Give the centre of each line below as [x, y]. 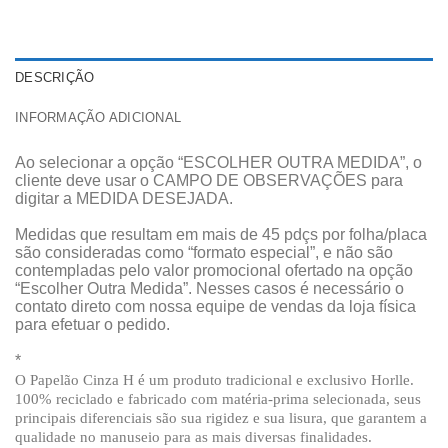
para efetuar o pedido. [92, 324]
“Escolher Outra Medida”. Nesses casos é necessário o [209, 288]
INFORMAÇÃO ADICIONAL [98, 117]
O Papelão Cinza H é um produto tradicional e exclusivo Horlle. [214, 379]
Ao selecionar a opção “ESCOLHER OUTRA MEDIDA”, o [218, 162]
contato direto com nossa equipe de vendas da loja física [215, 306]
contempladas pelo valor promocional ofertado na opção [214, 270]
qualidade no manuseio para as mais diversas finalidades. [193, 436]
